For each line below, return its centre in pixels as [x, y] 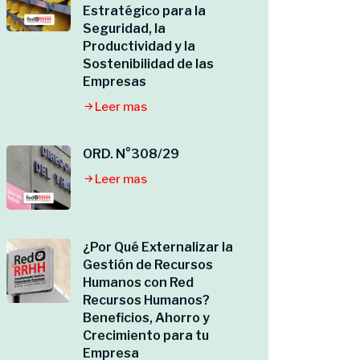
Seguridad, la [124, 29]
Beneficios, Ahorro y [146, 318]
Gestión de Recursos [148, 265]
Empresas [115, 82]
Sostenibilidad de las [148, 64]
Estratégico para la [144, 11]
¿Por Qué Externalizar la [158, 247]
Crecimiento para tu [146, 335]
